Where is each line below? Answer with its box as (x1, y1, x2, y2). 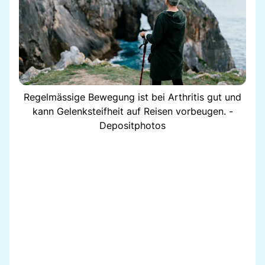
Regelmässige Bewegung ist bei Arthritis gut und (24, 91, 241, 103)
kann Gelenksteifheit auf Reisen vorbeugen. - (32, 105, 233, 117)
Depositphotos (99, 119, 166, 131)
